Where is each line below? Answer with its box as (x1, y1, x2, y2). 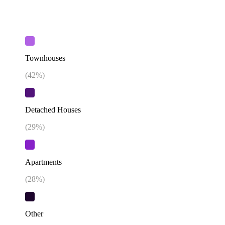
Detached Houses (25, 105, 81, 115)
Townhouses (25, 54, 65, 63)
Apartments (25, 157, 62, 166)
